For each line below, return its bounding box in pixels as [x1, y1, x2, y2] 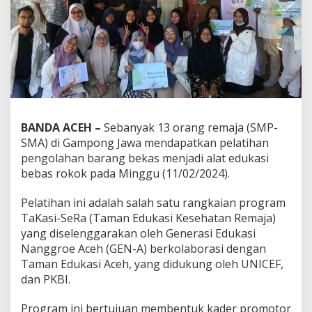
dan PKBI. [21, 271, 70, 287]
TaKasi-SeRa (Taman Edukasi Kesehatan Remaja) [21, 210, 276, 226]
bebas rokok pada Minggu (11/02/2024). [21, 165, 230, 181]
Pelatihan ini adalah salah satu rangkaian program [21, 194, 286, 210]
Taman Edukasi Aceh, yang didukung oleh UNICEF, [21, 256, 283, 272]
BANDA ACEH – [21, 119, 104, 135]
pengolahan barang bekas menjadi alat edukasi [21, 150, 269, 166]
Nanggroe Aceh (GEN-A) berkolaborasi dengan [21, 240, 266, 256]
